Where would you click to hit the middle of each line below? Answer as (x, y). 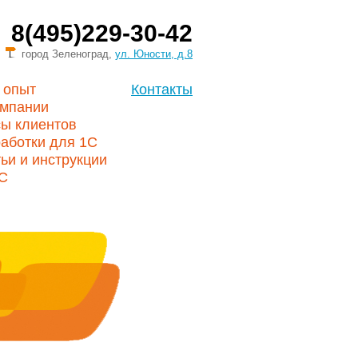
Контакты (162, 89)
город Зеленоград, (68, 54)
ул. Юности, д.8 (154, 54)
